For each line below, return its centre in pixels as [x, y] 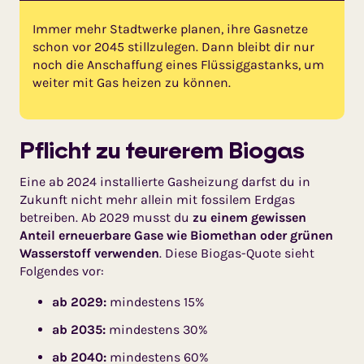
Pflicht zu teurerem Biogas [162, 149]
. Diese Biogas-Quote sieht [237, 253]
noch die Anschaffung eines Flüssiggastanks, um [178, 64]
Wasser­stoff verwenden [89, 253]
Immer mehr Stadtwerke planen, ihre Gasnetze [170, 28]
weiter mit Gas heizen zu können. [132, 82]
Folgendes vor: [62, 271]
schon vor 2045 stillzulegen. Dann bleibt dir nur [173, 46]
